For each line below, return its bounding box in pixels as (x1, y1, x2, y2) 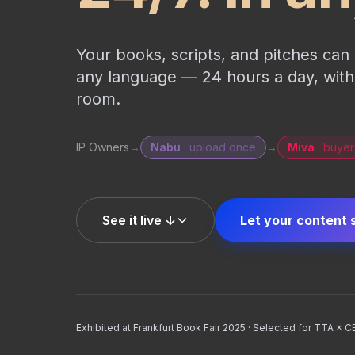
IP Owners (76, 139, 129, 154)
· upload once (184, 139, 256, 154)
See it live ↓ (102, 212, 176, 228)
